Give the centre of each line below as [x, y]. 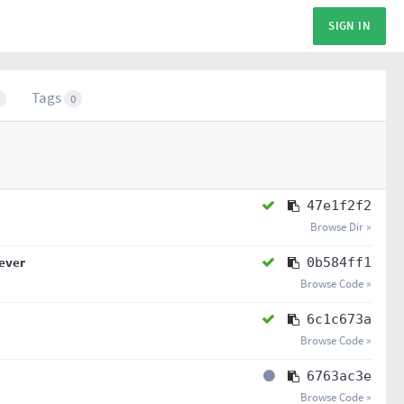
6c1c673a [339, 319]
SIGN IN [349, 26]
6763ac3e [339, 376]
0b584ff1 [339, 262]
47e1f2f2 [339, 206]
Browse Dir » [340, 227]
